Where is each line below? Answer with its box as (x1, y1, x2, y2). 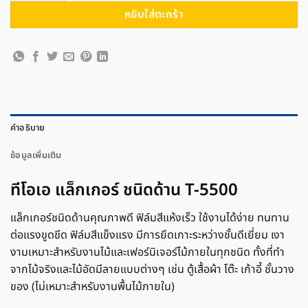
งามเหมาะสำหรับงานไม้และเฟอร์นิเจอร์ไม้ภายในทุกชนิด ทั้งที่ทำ (10, 243, 285, 261)
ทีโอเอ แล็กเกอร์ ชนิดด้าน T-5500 (10, 177, 238, 203)
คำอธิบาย (10, 120, 45, 135)
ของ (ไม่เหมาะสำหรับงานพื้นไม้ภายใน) (10, 278, 175, 295)
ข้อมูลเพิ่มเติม (10, 148, 62, 162)
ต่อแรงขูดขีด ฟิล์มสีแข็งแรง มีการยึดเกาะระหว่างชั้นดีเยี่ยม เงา (10, 226, 285, 243)
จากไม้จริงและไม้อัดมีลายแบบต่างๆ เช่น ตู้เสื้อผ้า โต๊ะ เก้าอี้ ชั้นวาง (10, 261, 294, 278)
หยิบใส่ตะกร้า (124, 7, 184, 23)
